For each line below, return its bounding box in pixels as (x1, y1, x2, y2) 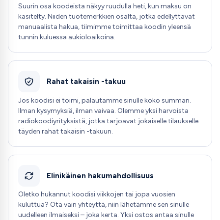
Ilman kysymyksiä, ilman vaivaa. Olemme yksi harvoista (18, 106, 189, 115)
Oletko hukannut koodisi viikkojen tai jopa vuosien (18, 190, 175, 199)
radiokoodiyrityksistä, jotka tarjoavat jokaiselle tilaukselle (18, 116, 198, 125)
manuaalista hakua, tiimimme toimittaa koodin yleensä (18, 22, 191, 31)
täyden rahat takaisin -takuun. (18, 127, 113, 136)
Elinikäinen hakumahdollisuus (46, 170, 154, 180)
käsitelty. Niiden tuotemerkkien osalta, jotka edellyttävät (18, 12, 195, 21)
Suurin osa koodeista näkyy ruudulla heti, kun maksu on (18, 1, 192, 10)
